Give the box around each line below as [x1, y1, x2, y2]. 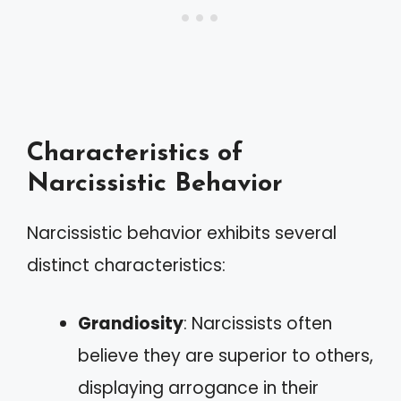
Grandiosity [78, 311, 183, 336]
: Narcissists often [183, 311, 332, 336]
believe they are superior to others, [78, 343, 373, 368]
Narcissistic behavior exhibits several [27, 221, 337, 245]
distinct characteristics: [27, 253, 226, 277]
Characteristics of [27, 141, 243, 166]
